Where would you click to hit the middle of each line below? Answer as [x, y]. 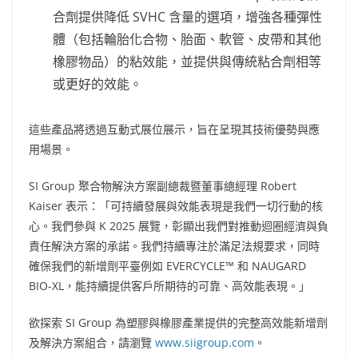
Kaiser [46, 206]
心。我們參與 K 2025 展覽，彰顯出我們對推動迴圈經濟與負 [179, 226]
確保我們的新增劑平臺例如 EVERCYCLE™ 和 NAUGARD [167, 266]
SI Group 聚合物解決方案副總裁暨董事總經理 [145, 186]
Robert [278, 186]
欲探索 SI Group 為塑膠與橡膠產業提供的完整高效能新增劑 [178, 322]
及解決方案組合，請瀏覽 [92, 342]
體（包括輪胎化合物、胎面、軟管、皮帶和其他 [187, 39]
